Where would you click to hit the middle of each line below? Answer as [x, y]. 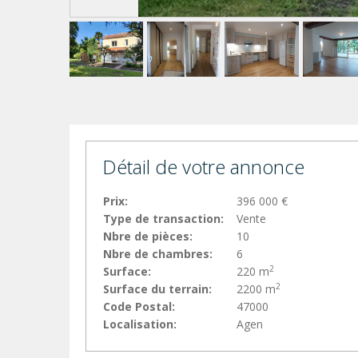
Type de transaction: [163, 219]
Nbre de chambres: [158, 254]
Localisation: [140, 324]
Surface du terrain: [157, 289]
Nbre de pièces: [148, 237]
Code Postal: [139, 307]
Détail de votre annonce [203, 167]
